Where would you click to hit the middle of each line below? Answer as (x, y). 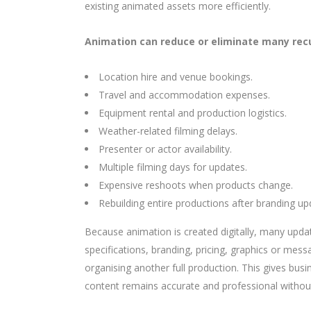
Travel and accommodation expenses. (184, 94)
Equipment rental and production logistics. (193, 112)
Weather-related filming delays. (168, 131)
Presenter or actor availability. (165, 149)
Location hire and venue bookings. (176, 76)
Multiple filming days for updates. (173, 167)
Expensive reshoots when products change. (196, 185)
